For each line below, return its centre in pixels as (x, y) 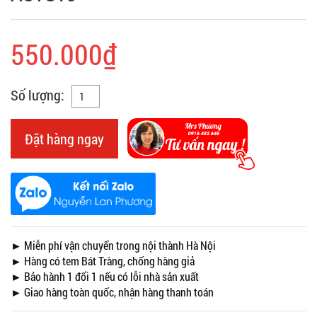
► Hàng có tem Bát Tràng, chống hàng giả (104, 260)
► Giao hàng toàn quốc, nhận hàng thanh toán (112, 292)
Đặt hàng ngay (64, 138)
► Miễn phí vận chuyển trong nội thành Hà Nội (113, 245)
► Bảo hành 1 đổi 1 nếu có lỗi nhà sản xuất (105, 276)
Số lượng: (38, 94)
